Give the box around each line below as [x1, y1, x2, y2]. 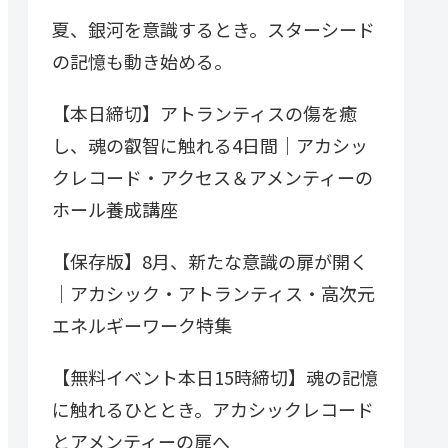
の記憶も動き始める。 [52, 48, 232, 75]
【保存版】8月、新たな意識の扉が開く [52, 248, 368, 275]
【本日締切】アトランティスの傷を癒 [52, 100, 357, 127]
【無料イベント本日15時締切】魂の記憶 [52, 364, 378, 391]
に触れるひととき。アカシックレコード [52, 396, 374, 423]
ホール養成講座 [52, 196, 178, 223]
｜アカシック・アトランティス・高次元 [52, 280, 375, 307]
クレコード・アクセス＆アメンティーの [52, 164, 373, 191]
